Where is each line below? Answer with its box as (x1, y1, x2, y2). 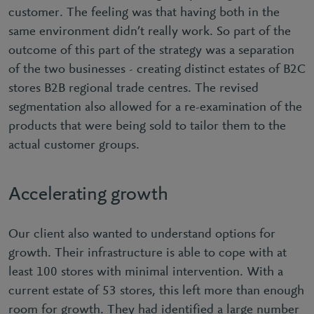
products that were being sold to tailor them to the (8, 120, 286, 133)
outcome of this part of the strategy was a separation (8, 44, 294, 57)
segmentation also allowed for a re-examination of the (8, 101, 302, 114)
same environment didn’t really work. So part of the (8, 25, 291, 39)
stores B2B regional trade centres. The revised (8, 82, 259, 95)
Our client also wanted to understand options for (8, 228, 275, 241)
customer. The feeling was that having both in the (8, 6, 280, 20)
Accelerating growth (8, 185, 172, 205)
